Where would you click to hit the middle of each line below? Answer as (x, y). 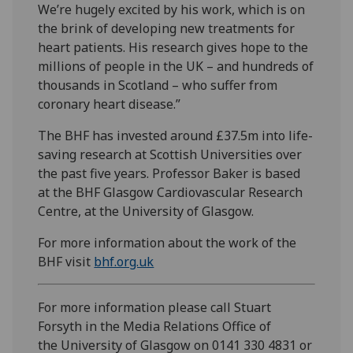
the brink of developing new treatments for (167, 28)
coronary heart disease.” (110, 104)
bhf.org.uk (124, 261)
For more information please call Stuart (155, 307)
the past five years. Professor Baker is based (169, 173)
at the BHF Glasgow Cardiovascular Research (171, 192)
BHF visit (66, 261)
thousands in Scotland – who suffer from (158, 85)
